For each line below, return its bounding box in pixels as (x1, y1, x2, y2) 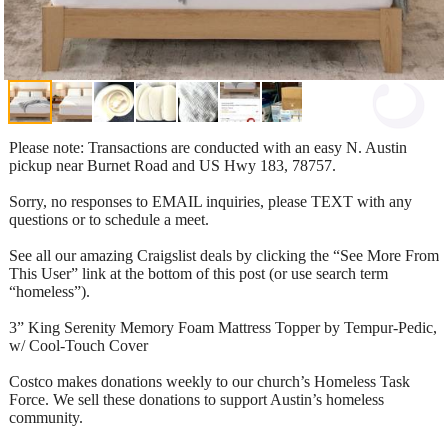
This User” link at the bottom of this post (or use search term (9, 264, 388, 282)
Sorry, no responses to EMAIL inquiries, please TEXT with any (9, 192, 412, 210)
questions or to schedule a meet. (9, 210, 209, 228)
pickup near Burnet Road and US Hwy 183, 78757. (9, 156, 336, 174)
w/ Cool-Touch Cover (9, 336, 148, 354)
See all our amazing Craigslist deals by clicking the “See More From (9, 246, 439, 264)
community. (9, 408, 83, 426)
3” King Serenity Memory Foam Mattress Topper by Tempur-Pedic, (9, 318, 437, 336)
